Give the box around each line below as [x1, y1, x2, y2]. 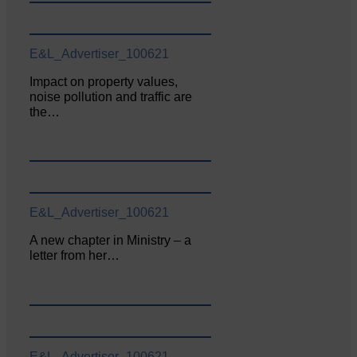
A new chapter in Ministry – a [29, 233, 192, 248]
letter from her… [29, 249, 120, 263]
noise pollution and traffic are [29, 89, 193, 104]
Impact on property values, [29, 74, 178, 88]
